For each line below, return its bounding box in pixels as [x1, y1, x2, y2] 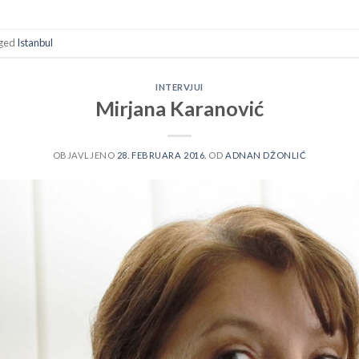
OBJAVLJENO [52, 150, 117, 161]
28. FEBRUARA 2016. [116, 150, 207, 161]
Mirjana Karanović [95, 96, 264, 121]
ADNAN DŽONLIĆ [225, 150, 307, 161]
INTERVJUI [155, 81, 204, 92]
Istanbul [17, 36, 53, 50]
